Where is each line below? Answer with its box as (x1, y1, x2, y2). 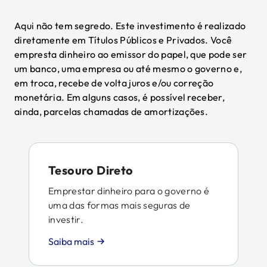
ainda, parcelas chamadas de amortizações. (14, 105, 209, 117)
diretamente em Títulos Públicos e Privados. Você (14, 34, 232, 46)
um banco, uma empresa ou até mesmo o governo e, (14, 63, 243, 74)
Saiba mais (48, 235, 94, 247)
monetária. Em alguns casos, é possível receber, (14, 91, 225, 103)
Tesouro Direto (48, 163, 133, 178)
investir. (48, 213, 83, 225)
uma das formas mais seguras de (48, 199, 191, 211)
